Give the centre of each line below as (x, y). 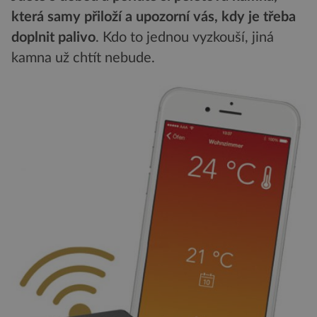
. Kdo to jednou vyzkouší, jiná (185, 37)
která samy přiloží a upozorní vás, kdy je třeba (154, 17)
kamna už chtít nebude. (83, 58)
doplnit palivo (53, 37)
